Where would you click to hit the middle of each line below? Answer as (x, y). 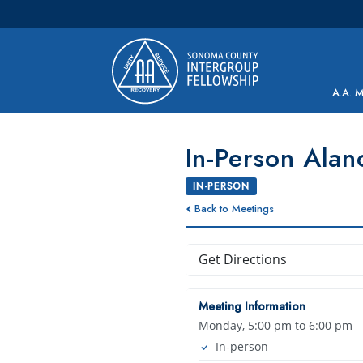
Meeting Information (252, 306)
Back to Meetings (235, 208)
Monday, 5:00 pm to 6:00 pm (275, 325)
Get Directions (242, 259)
